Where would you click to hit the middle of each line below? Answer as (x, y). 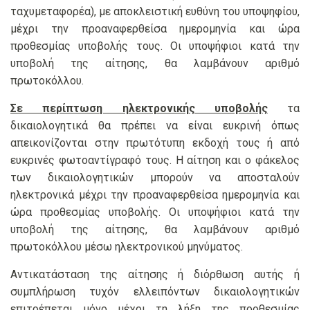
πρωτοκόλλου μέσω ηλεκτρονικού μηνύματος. (127, 247)
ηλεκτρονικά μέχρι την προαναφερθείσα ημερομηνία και (155, 195)
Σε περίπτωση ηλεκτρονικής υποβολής (139, 109)
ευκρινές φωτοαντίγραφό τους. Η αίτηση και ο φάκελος (155, 161)
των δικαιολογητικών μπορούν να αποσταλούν (155, 178)
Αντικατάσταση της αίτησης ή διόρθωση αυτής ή (155, 275)
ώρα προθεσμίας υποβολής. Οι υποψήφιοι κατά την (155, 212)
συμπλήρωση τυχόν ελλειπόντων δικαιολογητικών (155, 292)
